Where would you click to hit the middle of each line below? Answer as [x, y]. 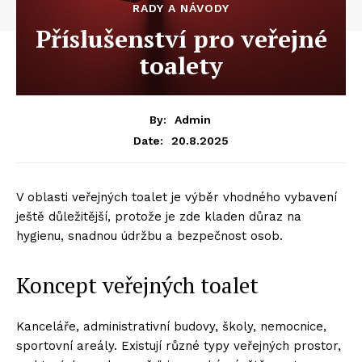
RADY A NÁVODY [181, 8]
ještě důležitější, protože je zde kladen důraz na [159, 216]
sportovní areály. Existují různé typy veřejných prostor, [179, 345]
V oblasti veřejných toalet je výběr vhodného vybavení [177, 197]
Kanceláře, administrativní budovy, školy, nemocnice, [171, 326]
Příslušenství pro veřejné [181, 39]
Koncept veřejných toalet [137, 285]
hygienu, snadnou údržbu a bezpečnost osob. [149, 236]
